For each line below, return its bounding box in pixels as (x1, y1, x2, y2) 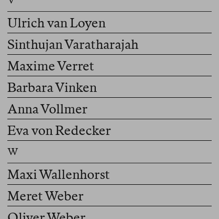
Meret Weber (7, 188, 85, 204)
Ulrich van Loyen (7, 15, 106, 31)
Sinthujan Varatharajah (7, 37, 139, 52)
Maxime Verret (7, 58, 95, 74)
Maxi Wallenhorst (7, 167, 111, 182)
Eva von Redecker (7, 123, 111, 138)
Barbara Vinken (7, 80, 98, 95)
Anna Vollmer (7, 101, 88, 117)
